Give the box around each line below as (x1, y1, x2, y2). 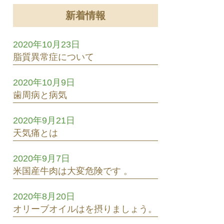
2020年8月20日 (13, 191, 75, 201)
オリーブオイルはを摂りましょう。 (13, 203, 157, 214)
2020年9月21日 (13, 115, 75, 125)
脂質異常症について (13, 51, 94, 62)
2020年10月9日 (13, 77, 75, 87)
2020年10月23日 (13, 39, 80, 49)
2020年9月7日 (13, 153, 70, 163)
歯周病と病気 (13, 89, 67, 100)
